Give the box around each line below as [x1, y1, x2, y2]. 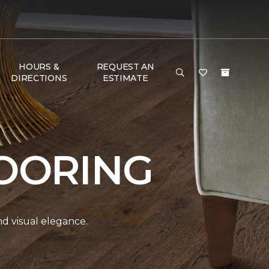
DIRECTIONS [11, 73, 67, 83]
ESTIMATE [102, 73, 148, 83]
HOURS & [19, 61, 59, 72]
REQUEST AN [96, 61, 154, 72]
